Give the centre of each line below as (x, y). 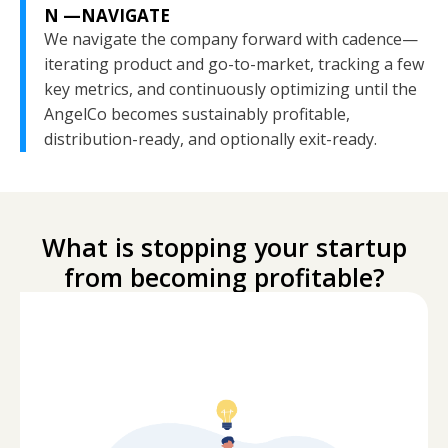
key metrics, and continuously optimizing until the (230, 88)
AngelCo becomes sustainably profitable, (197, 113)
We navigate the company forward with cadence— (231, 38)
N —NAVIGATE (107, 15)
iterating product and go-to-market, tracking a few (234, 63)
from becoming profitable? (224, 276)
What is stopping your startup (224, 246)
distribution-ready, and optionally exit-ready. (210, 138)
